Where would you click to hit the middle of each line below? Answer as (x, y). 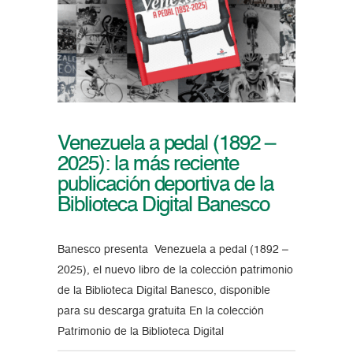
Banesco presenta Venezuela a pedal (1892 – (173, 250)
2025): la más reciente (148, 165)
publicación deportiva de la (165, 186)
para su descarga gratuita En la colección (160, 312)
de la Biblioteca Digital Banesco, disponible (163, 291)
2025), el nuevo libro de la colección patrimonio (175, 271)
